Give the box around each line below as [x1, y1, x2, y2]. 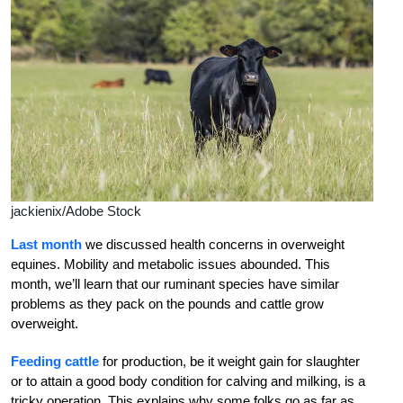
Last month [11, 237, 82, 253]
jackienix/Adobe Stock [11, 203, 141, 219]
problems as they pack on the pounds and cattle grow [11, 296, 324, 312]
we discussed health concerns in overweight [82, 237, 345, 253]
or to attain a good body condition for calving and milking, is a [11, 373, 365, 390]
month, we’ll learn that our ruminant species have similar [11, 276, 339, 292]
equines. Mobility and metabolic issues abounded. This [11, 256, 330, 273]
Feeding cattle [11, 354, 99, 370]
